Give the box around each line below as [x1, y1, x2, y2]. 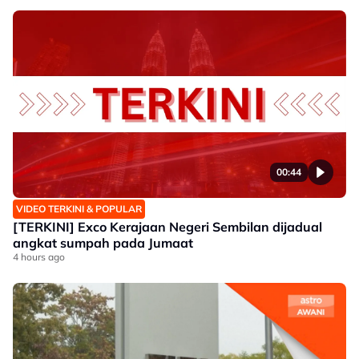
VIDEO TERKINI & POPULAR [16, 203, 142, 215]
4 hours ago [13, 251, 65, 263]
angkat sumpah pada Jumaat [13, 235, 193, 251]
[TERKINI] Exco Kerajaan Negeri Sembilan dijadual [13, 219, 322, 235]
